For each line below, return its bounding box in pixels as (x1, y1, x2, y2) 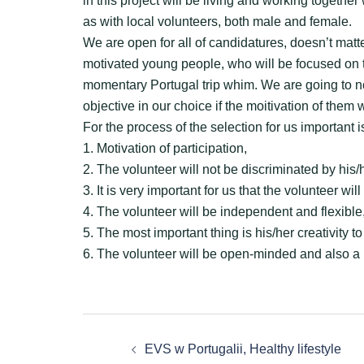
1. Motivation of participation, (83, 141, 247, 155)
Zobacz (82, 314, 200, 352)
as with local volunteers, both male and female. (83, 15, 352, 28)
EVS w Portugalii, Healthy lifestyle (145, 342, 341, 356)
